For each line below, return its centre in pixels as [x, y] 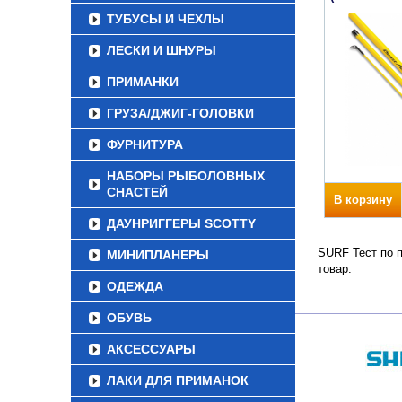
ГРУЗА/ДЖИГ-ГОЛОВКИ [180, 113]
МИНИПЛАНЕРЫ [158, 255]
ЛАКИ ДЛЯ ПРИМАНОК [178, 380]
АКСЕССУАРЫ [151, 349]
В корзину [363, 200]
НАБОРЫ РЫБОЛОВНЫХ [186, 176]
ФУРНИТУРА [145, 144]
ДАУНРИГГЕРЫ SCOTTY [181, 223]
